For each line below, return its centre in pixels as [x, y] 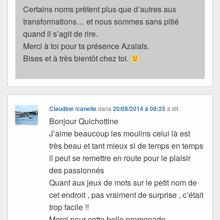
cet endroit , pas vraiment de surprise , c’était [126, 195]
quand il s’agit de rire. [60, 34]
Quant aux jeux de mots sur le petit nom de [123, 183]
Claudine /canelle [73, 109]
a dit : [174, 109]
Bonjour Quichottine [84, 121]
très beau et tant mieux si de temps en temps [126, 146]
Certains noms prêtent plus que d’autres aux [100, 9]
